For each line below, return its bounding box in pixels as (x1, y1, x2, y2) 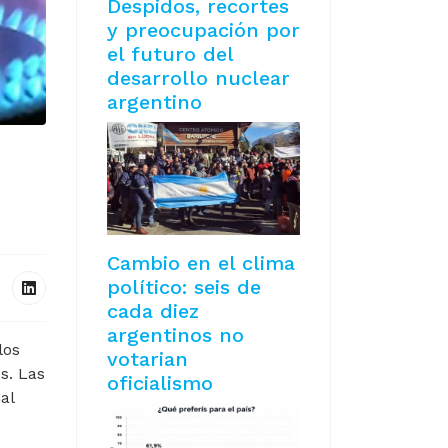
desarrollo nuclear (107, 66, 290, 90)
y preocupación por (107, 18, 300, 42)
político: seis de (107, 275, 261, 300)
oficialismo (107, 371, 213, 396)
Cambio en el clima (107, 251, 295, 276)
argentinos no (107, 323, 244, 348)
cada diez (107, 299, 199, 324)
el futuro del (107, 42, 233, 66)
